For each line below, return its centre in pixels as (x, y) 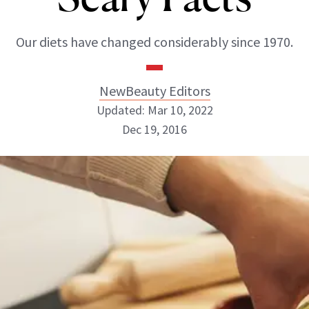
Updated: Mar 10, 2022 (154, 110)
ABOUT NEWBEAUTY (81, 203)
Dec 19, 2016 (154, 129)
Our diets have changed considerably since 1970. (154, 42)
